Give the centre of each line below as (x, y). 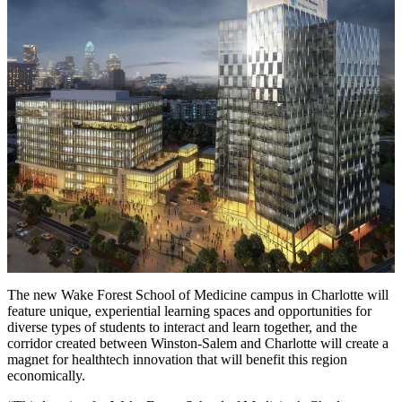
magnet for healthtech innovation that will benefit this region (177, 359)
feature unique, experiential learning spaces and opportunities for (189, 310)
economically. (46, 375)
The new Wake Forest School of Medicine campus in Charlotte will (198, 294)
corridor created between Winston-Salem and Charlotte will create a (198, 343)
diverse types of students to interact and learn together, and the (182, 327)
